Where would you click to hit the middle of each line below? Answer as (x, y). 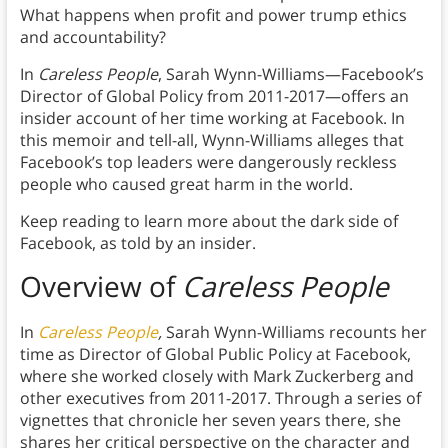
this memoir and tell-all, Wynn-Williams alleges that (211, 140)
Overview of (100, 286)
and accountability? (92, 37)
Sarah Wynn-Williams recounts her (296, 332)
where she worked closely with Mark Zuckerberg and (216, 376)
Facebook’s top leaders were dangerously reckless (208, 162)
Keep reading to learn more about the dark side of (208, 221)
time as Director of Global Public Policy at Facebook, (215, 354)
